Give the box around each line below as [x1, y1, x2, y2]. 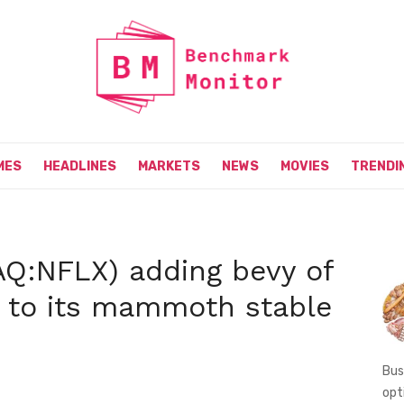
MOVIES [280, 159, 329, 175]
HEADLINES [43, 159, 116, 175]
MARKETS [138, 159, 200, 175]
